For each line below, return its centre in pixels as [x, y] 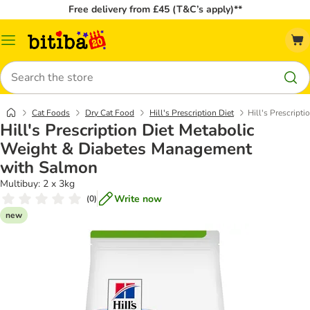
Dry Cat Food [110, 113]
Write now [138, 199]
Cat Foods [51, 113]
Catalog [25, 45]
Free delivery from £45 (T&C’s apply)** [155, 9]
